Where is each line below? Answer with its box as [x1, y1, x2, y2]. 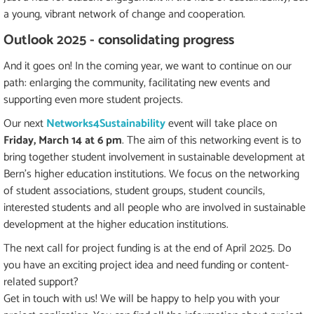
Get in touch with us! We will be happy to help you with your [4, 289, 280, 309]
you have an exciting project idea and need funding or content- [4, 256, 289, 275]
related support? [4, 273, 78, 292]
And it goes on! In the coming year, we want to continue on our [4, 57, 292, 76]
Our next [4, 114, 43, 134]
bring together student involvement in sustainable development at [4, 148, 305, 168]
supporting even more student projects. [4, 90, 183, 110]
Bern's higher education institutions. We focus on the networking [4, 165, 299, 184]
